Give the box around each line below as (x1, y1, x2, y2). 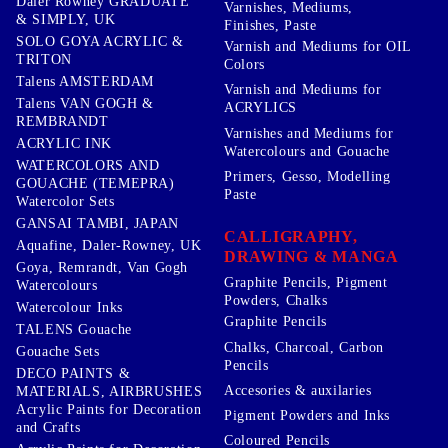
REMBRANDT (16, 113, 109, 129)
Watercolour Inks (16, 299, 124, 315)
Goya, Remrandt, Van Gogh (16, 259, 189, 275)
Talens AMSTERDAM (16, 73, 155, 89)
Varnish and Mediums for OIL (224, 39, 412, 55)
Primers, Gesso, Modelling (224, 168, 391, 184)
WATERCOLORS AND (16, 157, 160, 173)
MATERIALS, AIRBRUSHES (16, 383, 203, 399)
